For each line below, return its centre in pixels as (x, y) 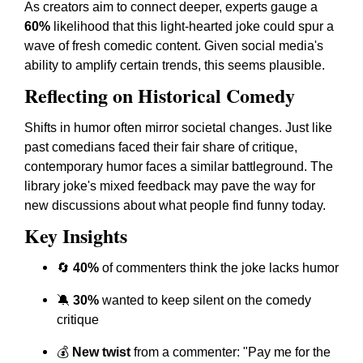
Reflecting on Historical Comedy (160, 95)
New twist (101, 352)
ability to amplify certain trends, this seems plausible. (175, 65)
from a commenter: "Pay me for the (231, 352)
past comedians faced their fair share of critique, (161, 147)
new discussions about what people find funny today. (175, 205)
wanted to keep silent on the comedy (205, 300)
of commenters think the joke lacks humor (219, 268)
